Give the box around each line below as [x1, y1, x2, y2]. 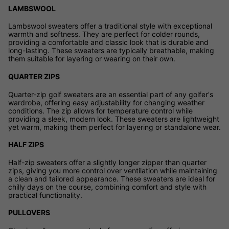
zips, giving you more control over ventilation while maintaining [8, 166, 217, 175]
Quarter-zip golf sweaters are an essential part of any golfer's [8, 89, 213, 99]
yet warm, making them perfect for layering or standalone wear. [8, 122, 221, 131]
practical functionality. [8, 190, 82, 199]
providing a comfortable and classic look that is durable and [8, 38, 209, 47]
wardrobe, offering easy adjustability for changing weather [8, 98, 204, 107]
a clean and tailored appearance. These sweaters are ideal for [8, 174, 215, 183]
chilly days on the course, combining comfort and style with [8, 182, 207, 191]
